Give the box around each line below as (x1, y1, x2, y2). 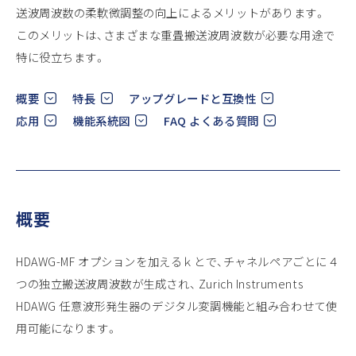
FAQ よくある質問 (163, 111, 259, 129)
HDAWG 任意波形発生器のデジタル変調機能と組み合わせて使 (16, 296, 338, 314)
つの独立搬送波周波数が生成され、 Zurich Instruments (16, 274, 304, 292)
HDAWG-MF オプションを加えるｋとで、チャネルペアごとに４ (16, 252, 339, 269)
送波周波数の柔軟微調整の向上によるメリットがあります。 (16, 3, 327, 21)
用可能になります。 (16, 319, 118, 336)
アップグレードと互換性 (129, 89, 257, 106)
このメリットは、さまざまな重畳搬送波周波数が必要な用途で (16, 25, 335, 43)
